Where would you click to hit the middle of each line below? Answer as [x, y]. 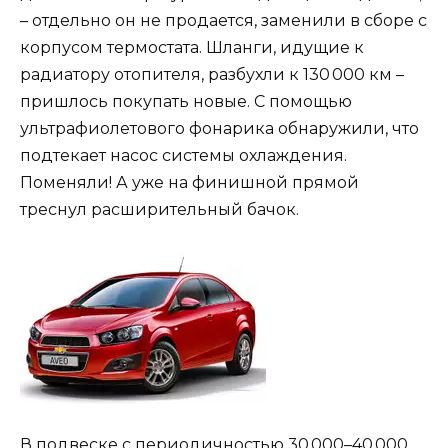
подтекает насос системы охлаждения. [183, 156]
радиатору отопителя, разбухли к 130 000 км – [212, 75]
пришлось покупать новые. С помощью [186, 102]
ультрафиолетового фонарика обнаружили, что [219, 129]
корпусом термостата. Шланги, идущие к [192, 48]
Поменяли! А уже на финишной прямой [189, 183]
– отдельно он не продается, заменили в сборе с [223, 21]
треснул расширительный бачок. [159, 210]
